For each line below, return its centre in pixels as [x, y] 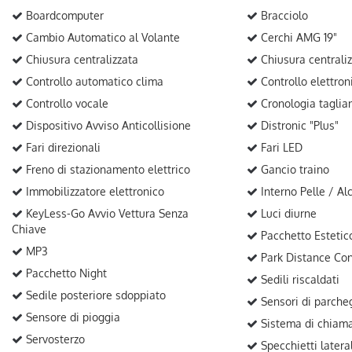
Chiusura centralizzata [81, 59]
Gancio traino [293, 169]
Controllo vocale [66, 103]
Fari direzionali [62, 147]
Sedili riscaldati [298, 279]
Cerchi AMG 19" [297, 37]
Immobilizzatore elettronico [93, 191]
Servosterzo [54, 339]
